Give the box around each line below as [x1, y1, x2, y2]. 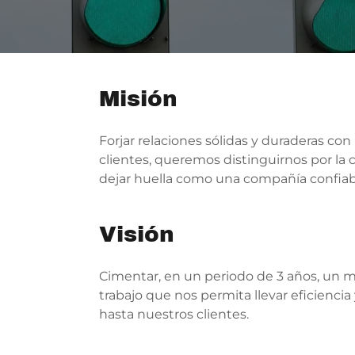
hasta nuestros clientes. [98, 307, 249, 323]
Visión [98, 222, 174, 247]
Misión [98, 86, 177, 112]
